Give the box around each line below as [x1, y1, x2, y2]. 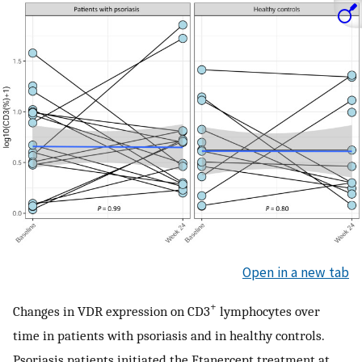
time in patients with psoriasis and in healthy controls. [13, 326, 324, 343]
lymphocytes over [217, 302, 320, 319]
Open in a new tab [242, 263, 349, 282]
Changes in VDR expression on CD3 [13, 302, 210, 319]
